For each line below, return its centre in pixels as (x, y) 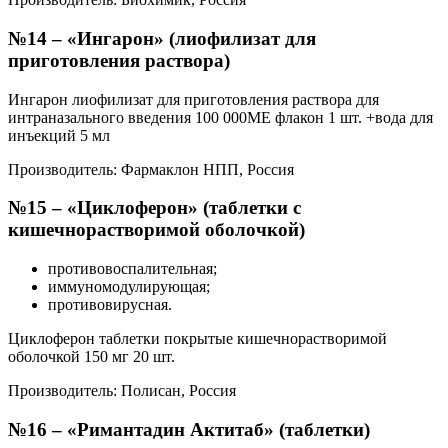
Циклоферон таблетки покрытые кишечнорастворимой (197, 339)
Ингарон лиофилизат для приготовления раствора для (193, 99)
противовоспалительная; (132, 269)
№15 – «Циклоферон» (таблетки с (154, 208)
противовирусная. (110, 305)
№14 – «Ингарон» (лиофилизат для (162, 38)
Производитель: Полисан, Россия (122, 391)
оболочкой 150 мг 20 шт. (91, 357)
